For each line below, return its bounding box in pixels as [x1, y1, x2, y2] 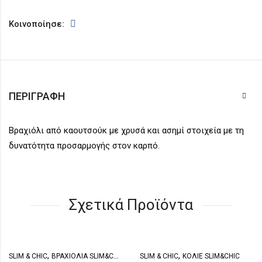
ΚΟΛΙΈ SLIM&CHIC [182, 251, 240, 260]
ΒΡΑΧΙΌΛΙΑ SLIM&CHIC [51, 251, 113, 260]
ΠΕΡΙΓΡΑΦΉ [9, 89, 65, 102]
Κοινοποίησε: [9, 18, 64, 29]
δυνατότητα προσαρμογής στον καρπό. [9, 140, 160, 151]
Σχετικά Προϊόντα [69, 195, 193, 213]
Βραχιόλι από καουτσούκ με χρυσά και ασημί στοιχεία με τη [9, 125, 244, 136]
